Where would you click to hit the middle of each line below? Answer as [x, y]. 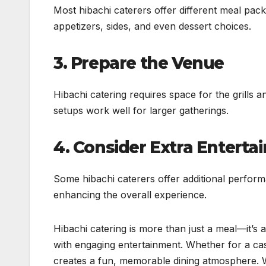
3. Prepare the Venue [139, 63]
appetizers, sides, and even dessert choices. [152, 26]
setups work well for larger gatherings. [141, 111]
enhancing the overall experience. [130, 195]
